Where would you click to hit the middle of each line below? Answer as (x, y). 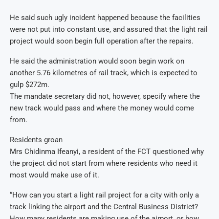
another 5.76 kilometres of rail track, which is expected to (104, 73)
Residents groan (36, 140)
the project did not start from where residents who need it (104, 164)
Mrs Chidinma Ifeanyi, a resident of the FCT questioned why (107, 152)
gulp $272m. (30, 85)
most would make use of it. (55, 175)
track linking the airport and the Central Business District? (104, 207)
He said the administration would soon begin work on (97, 61)
